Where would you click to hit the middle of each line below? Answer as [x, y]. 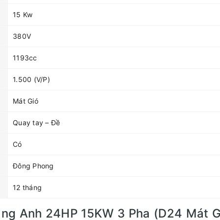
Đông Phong [33, 165]
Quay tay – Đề [37, 122]
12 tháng [27, 187]
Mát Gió [26, 101]
